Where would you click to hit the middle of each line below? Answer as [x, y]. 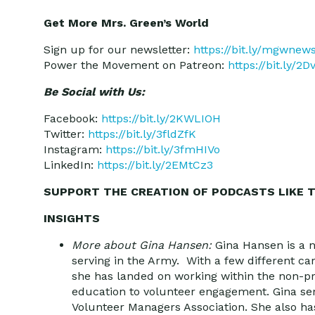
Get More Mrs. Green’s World [126, 23]
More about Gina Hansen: [143, 245]
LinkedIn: [70, 165]
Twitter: [66, 134]
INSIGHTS [72, 218]
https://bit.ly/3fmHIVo [163, 149]
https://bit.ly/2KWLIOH [161, 118]
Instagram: [75, 149]
